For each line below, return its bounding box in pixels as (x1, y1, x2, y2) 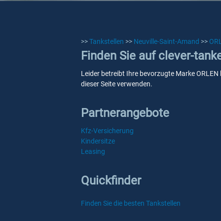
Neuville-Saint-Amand (134, 37, 199, 45)
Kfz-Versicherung (81, 127, 134, 135)
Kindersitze (81, 137, 115, 145)
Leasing (81, 147, 105, 155)
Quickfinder (81, 174, 141, 187)
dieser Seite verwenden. (81, 80, 152, 88)
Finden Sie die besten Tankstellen (81, 199, 181, 207)
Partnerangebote (81, 106, 169, 120)
